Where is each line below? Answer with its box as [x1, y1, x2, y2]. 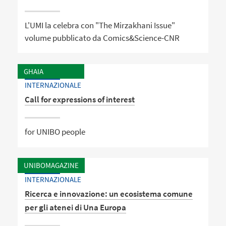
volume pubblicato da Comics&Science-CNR [25, 32, 180, 44]
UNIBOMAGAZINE [23, 160, 79, 170]
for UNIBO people [25, 126, 86, 138]
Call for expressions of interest [25, 94, 135, 105]
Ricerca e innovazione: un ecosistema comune [25, 188, 193, 199]
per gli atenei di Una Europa [25, 201, 127, 213]
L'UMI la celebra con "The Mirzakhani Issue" [25, 20, 176, 31]
